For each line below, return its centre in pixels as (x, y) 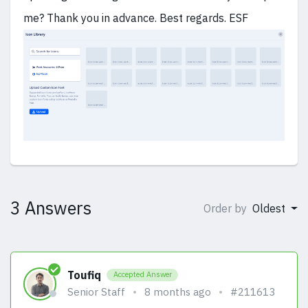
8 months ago (178, 291)
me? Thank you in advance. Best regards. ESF (136, 18)
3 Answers (51, 208)
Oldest (271, 209)
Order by (227, 209)
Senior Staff (96, 291)
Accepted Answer (142, 275)
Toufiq (84, 275)
